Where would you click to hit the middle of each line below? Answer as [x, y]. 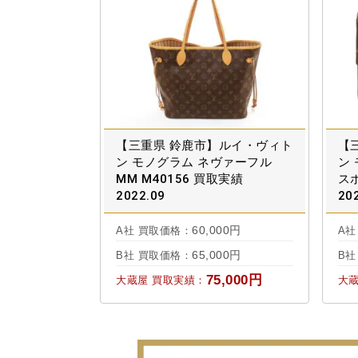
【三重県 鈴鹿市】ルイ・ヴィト [205, 146]
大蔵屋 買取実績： [161, 280]
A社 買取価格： [154, 231]
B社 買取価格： [154, 256]
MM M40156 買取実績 [179, 179]
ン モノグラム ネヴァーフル [194, 163]
